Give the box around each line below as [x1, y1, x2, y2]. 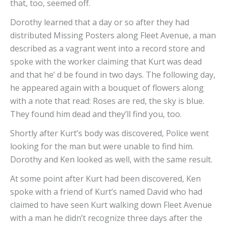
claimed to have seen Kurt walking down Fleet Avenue [10, 199, 212, 211]
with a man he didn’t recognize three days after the [10, 212, 202, 224]
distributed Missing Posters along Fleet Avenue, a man [10, 30, 216, 41]
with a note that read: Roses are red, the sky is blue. [10, 95, 204, 107]
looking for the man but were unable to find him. [10, 141, 194, 152]
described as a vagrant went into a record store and [10, 43, 205, 54]
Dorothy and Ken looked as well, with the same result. [10, 154, 214, 165]
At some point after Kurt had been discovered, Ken [10, 173, 201, 185]
